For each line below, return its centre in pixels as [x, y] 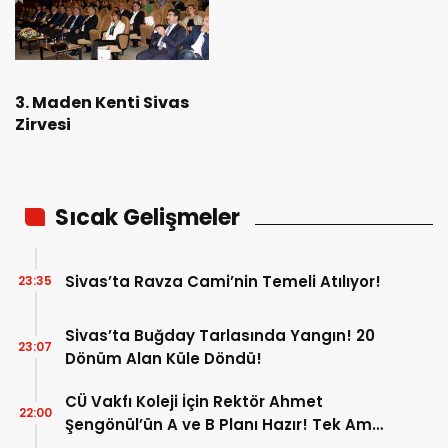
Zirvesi [43, 125]
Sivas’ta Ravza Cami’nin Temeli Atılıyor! [223, 281]
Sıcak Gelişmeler [147, 218]
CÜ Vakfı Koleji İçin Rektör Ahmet [194, 402]
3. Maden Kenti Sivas [102, 103]
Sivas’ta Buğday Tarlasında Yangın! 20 [220, 336]
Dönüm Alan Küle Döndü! [163, 359]
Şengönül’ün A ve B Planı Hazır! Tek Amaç [228, 425]
